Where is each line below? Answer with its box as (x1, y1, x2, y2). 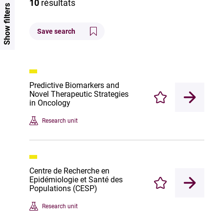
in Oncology (29, 98, 70, 108)
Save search (37, 27, 75, 35)
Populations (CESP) (29, 184, 97, 193)
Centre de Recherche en (29, 166, 109, 175)
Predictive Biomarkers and (29, 81, 119, 90)
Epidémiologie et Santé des (29, 175, 123, 184)
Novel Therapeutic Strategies (29, 89, 129, 99)
